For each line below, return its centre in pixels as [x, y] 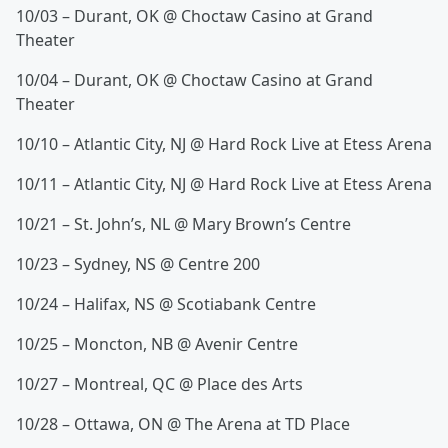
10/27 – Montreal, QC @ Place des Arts [159, 384]
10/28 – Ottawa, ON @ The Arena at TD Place [183, 424]
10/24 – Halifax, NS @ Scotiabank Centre [166, 304]
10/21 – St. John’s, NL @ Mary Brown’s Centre [183, 224]
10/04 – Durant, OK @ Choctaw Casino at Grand [194, 80]
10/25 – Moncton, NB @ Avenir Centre [157, 344]
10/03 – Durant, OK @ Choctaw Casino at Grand [194, 16]
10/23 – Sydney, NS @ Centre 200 [138, 264]
